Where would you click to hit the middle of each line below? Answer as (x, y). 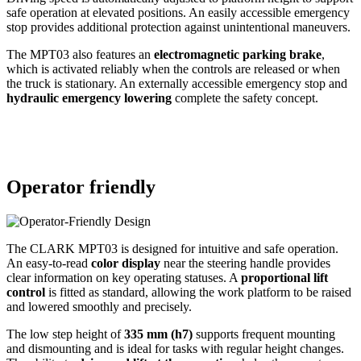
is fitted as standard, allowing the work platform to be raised (198, 293)
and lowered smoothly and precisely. (99, 307)
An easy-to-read (49, 263)
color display (126, 263)
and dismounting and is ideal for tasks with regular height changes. (175, 349)
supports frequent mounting (264, 334)
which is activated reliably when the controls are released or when (173, 69)
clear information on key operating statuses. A (124, 278)
